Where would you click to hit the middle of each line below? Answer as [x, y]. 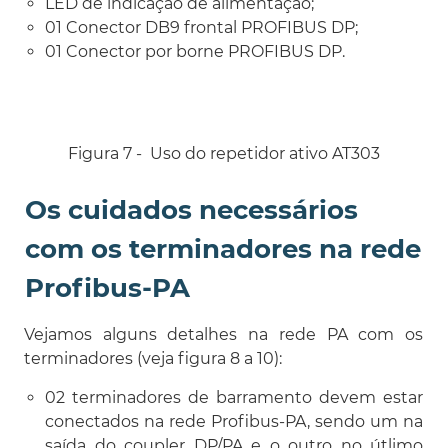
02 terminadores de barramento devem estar [234, 397]
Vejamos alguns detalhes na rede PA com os [223, 334]
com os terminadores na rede [223, 248]
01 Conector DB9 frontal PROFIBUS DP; [201, 27]
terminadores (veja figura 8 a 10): [153, 358]
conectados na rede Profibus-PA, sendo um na [234, 421]
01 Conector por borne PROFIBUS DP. [195, 51]
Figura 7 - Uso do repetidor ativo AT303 [224, 153]
